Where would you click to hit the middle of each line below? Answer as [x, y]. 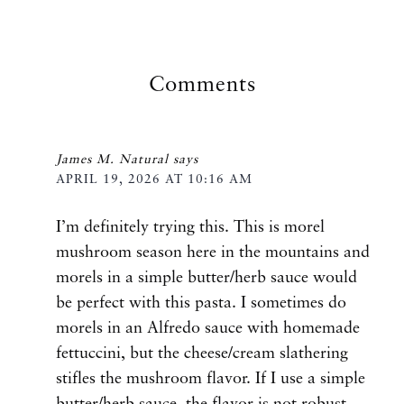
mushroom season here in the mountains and [213, 252]
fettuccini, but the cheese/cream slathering [202, 353]
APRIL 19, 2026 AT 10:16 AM [154, 179]
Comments [202, 85]
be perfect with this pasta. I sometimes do [201, 303]
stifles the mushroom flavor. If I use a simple [211, 378]
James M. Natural [112, 159]
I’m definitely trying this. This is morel [190, 227]
